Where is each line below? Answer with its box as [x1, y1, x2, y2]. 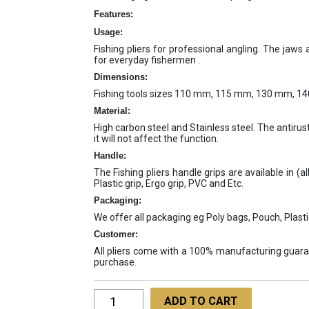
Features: [93, 9, 133, 19]
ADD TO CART [163, 294, 238, 308]
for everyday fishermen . [93, 54, 200, 66]
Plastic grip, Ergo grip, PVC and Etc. [93, 178, 243, 189]
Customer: [93, 229, 138, 239]
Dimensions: [93, 72, 148, 82]
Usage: [93, 27, 123, 37]
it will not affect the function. [93, 133, 219, 144]
